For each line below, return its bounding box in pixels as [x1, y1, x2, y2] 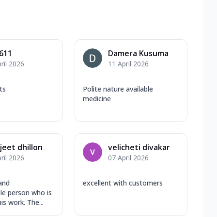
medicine [82, 94, 111, 104]
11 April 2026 [108, 59, 149, 69]
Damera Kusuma [108, 48, 169, 59]
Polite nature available [82, 84, 153, 94]
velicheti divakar [108, 142, 170, 153]
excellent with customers [82, 178, 163, 188]
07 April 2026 [108, 153, 149, 163]
